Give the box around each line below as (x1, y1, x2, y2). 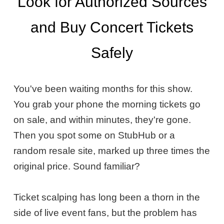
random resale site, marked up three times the (13, 145, 210, 156)
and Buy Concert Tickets (30, 19, 193, 36)
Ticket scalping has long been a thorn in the (13, 192, 200, 203)
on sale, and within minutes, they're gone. (13, 114, 191, 125)
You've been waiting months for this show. (13, 83, 193, 94)
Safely (91, 44, 133, 61)
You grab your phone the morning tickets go (13, 99, 201, 110)
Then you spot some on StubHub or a (13, 130, 175, 141)
